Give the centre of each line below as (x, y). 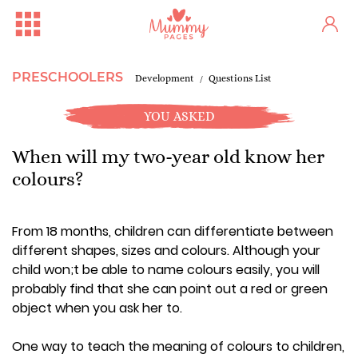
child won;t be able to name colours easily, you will (166, 270)
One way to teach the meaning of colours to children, (178, 346)
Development (165, 78)
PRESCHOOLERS (68, 77)
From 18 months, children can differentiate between (173, 231)
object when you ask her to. (97, 308)
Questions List (240, 78)
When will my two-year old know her (168, 157)
